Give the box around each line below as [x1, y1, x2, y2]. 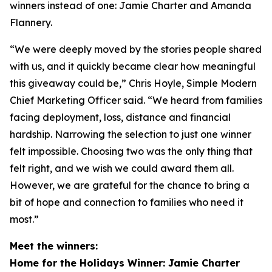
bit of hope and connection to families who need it [10, 196, 243, 208]
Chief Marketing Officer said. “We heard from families [10, 94, 262, 106]
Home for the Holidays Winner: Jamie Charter [10, 257, 240, 269]
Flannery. [10, 16, 52, 29]
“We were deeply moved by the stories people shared [10, 43, 262, 55]
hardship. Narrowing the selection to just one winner [10, 128, 251, 140]
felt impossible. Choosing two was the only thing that [10, 145, 253, 157]
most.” [10, 213, 39, 225]
